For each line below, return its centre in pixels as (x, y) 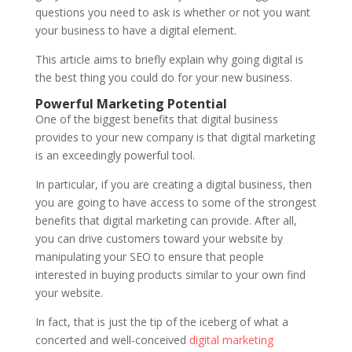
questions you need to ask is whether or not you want (172, 12)
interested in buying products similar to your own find (170, 275)
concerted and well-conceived (112, 340)
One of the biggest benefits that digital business (156, 119)
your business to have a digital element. (136, 30)
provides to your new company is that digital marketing (175, 137)
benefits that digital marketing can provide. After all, (166, 220)
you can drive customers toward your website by (159, 238)
